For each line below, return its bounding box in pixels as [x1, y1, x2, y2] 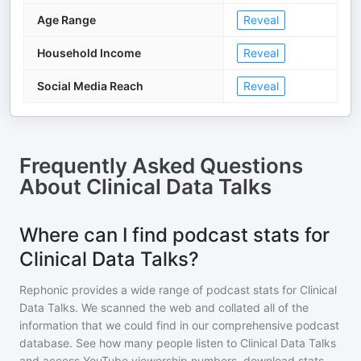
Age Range [37, 13, 96, 27]
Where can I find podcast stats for [19, 223, 330, 247]
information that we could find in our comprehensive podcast [19, 318, 339, 332]
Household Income [37, 46, 141, 60]
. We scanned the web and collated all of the [75, 301, 309, 314]
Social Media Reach [37, 79, 143, 93]
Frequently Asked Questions [19, 153, 303, 178]
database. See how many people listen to [19, 336, 240, 350]
